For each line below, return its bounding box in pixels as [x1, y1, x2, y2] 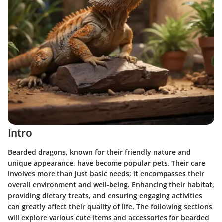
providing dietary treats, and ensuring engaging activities [8, 190, 202, 200]
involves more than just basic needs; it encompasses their [8, 168, 204, 178]
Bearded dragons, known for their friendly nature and [8, 147, 191, 157]
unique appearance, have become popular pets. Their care [8, 158, 205, 167]
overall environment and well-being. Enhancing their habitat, [8, 179, 214, 189]
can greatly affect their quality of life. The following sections [8, 201, 212, 211]
